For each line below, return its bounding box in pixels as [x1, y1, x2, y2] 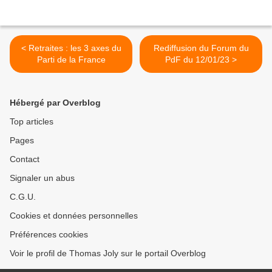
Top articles [10, 117, 53, 127]
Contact [10, 154, 39, 165]
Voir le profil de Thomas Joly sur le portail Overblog [10, 248, 206, 259]
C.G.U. [10, 192, 36, 202]
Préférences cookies [10, 229, 88, 240]
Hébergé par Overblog [10, 98, 101, 108]
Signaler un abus [10, 173, 75, 183]
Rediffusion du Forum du [153, 43, 249, 53]
